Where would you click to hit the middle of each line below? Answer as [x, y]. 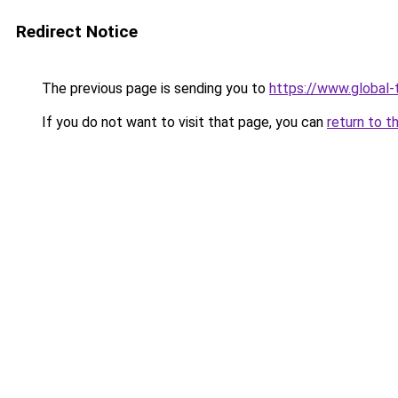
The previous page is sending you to [154, 88]
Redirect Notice [77, 32]
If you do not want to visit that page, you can [183, 122]
